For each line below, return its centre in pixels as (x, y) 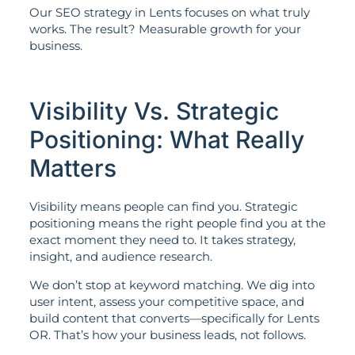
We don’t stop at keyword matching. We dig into (172, 284)
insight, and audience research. (120, 257)
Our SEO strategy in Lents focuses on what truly (169, 13)
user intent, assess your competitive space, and (166, 301)
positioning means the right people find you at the (177, 223)
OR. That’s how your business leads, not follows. (167, 334)
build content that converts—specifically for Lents (174, 318)
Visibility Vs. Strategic (154, 111)
